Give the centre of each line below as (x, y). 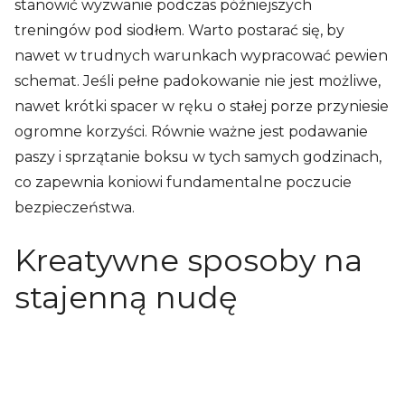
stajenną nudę (126, 297)
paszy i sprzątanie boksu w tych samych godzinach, (198, 156)
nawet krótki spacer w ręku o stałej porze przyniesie (202, 106)
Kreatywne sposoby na (188, 260)
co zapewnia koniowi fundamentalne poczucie (183, 182)
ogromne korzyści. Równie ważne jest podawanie (191, 131)
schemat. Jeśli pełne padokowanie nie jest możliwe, (198, 80)
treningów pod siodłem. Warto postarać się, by (179, 30)
